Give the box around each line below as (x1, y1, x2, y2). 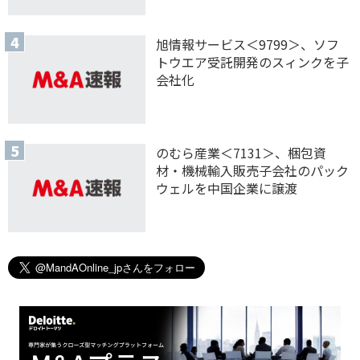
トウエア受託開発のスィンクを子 (156, 51, 350, 72)
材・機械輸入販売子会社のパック (156, 161, 350, 181)
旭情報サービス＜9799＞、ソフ (156, 34, 340, 54)
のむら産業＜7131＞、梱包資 (156, 143, 327, 163)
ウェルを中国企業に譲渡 (156, 178, 298, 198)
